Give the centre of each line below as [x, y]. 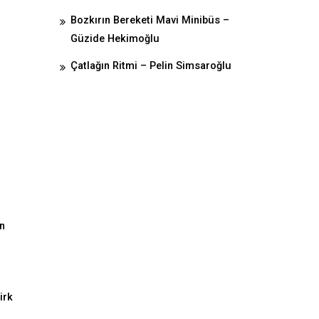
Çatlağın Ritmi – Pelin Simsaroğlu [151, 66]
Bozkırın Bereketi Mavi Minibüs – [150, 20]
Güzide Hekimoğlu [115, 39]
